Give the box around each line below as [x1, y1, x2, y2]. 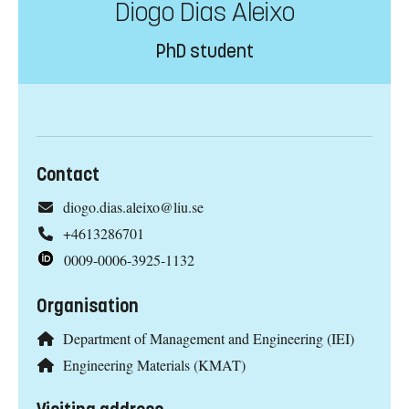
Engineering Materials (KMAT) [62, 354, 246, 374]
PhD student [155, 40, 254, 64]
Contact [37, 163, 100, 187]
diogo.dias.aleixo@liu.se [62, 197, 204, 217]
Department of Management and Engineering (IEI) [62, 328, 354, 348]
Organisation [37, 294, 139, 318]
